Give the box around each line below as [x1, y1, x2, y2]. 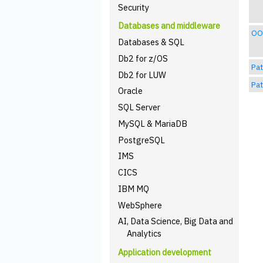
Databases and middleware [118, 20, 221, 32]
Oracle [118, 85, 143, 97]
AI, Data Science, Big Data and [118, 215, 234, 227]
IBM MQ [118, 183, 150, 194]
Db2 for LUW [118, 69, 167, 80]
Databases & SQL [118, 36, 185, 48]
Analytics [126, 228, 161, 240]
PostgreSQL [118, 134, 166, 146]
